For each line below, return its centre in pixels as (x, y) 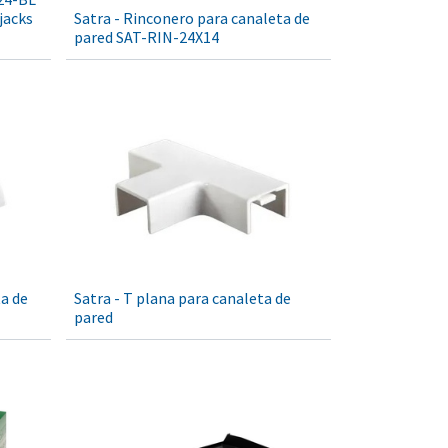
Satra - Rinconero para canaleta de (192, 18)
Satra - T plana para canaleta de (182, 298)
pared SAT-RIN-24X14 (146, 37)
